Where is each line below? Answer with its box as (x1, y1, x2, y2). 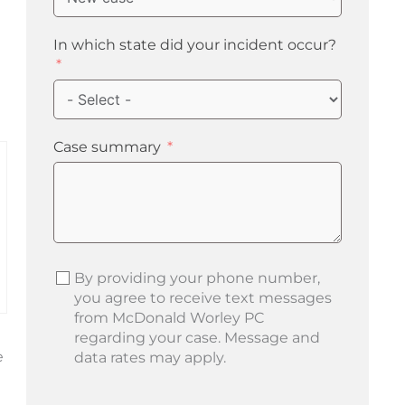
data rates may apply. (73, 348, 226, 366)
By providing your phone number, (73, 268, 320, 287)
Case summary (52, 137, 161, 155)
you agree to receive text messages (73, 288, 332, 306)
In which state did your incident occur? (52, 35, 336, 53)
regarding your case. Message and (73, 328, 320, 346)
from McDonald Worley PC (73, 308, 264, 326)
